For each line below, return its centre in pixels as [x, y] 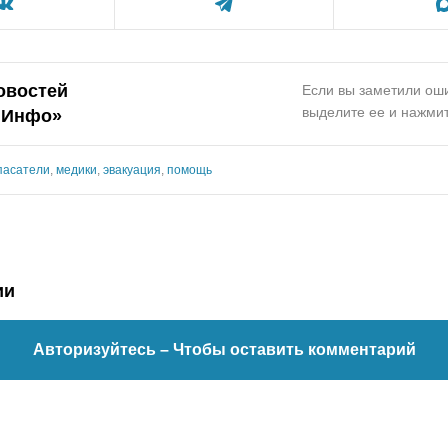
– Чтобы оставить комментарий [287, 349]
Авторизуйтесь [96, 349]
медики [76, 170]
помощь [189, 170]
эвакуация [132, 170]
